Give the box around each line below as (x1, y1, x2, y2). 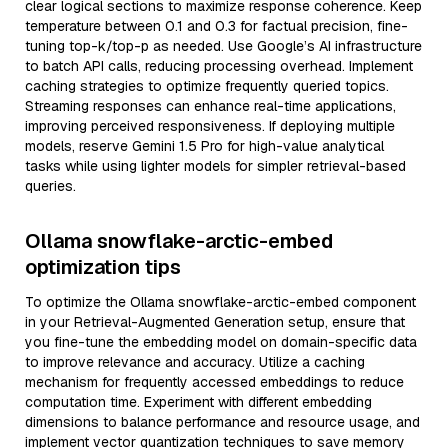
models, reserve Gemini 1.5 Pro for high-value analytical (25, 137, 384, 155)
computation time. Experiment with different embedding (25, 393, 372, 411)
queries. (25, 177, 76, 195)
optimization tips (25, 254, 181, 280)
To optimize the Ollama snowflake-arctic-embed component (25, 293, 416, 311)
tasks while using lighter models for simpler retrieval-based (25, 157, 406, 175)
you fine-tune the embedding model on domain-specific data (25, 333, 417, 351)
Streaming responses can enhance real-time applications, (25, 97, 396, 115)
